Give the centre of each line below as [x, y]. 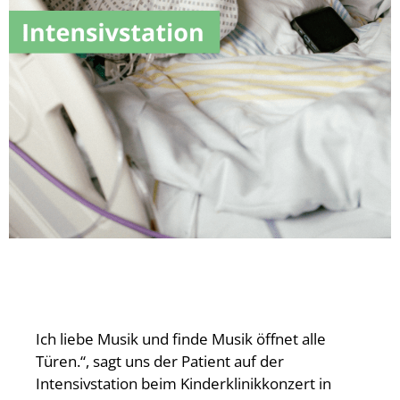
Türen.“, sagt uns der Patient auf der [160, 362]
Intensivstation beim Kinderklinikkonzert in [183, 384]
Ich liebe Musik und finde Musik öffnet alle [181, 339]
